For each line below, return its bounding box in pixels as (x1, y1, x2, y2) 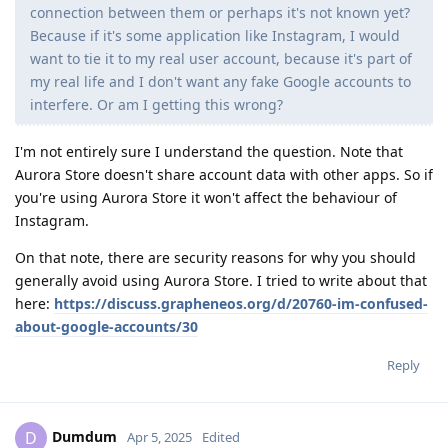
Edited (202, 427, 240, 446)
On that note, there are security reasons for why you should (15, 248, 416, 268)
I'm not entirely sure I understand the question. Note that (15, 142, 403, 162)
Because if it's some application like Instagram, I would (30, 26, 400, 46)
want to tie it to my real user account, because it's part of (30, 49, 412, 69)
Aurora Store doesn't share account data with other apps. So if (15, 165, 433, 185)
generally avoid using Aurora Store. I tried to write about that (15, 271, 427, 291)
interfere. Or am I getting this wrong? (30, 95, 283, 115)
